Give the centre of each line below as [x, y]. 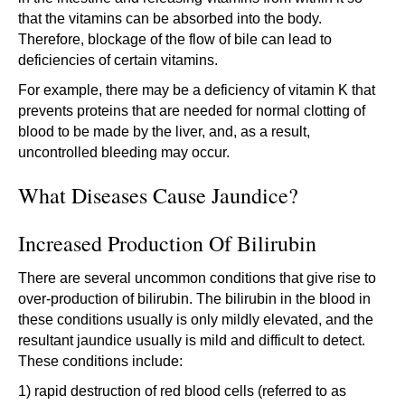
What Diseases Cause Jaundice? [158, 195]
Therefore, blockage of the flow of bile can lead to [175, 39]
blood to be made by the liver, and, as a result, [164, 131]
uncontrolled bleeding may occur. [124, 152]
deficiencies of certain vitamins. [118, 60]
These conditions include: [100, 361]
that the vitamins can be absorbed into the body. [170, 18]
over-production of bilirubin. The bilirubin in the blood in [194, 298]
